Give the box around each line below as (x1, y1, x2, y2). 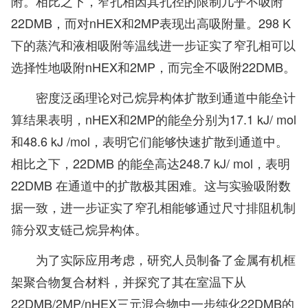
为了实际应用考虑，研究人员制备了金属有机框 (36, 250, 296, 269)
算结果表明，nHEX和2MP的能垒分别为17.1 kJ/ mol (11, 110, 296, 129)
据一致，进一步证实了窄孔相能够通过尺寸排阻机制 (11, 198, 296, 217)
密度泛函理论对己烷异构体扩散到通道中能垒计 (36, 88, 296, 107)
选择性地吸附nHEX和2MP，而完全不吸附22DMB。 (11, 58, 296, 76)
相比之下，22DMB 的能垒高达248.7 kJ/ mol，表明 (11, 154, 290, 173)
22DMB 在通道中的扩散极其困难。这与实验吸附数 (11, 176, 291, 195)
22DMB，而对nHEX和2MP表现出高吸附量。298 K (11, 14, 291, 32)
